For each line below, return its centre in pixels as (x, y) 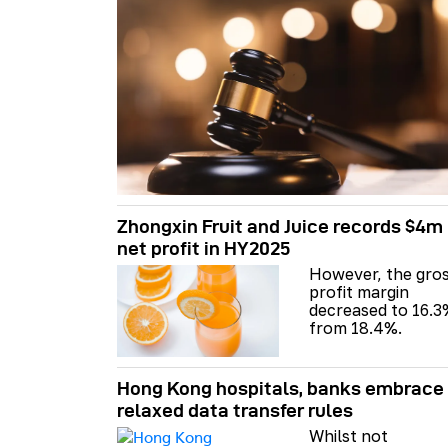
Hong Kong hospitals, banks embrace (280, 388)
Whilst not (348, 435)
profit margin (359, 292)
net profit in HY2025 (203, 249)
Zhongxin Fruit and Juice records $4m (280, 227)
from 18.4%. (355, 328)
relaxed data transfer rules (235, 410)
